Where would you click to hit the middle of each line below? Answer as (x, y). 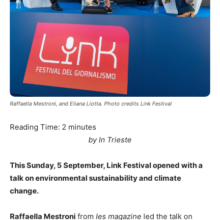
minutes (82, 127)
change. (25, 191)
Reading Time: (36, 127)
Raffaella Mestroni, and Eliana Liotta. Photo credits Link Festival (91, 104)
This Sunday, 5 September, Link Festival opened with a (106, 165)
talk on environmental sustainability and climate (96, 178)
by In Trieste (110, 140)
